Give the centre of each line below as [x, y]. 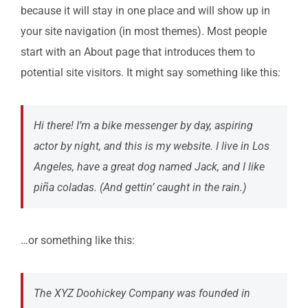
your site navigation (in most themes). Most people [144, 32]
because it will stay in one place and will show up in [145, 11]
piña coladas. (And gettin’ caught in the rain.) [140, 188]
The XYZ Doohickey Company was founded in [142, 294]
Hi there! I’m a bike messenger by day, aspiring [143, 126]
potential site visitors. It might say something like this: [151, 73]
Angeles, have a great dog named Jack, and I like [149, 167]
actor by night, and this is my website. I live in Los [152, 146]
